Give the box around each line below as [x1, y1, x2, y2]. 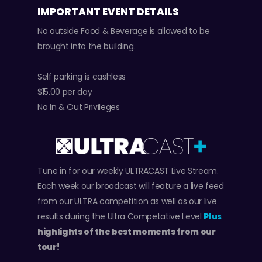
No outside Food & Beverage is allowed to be [37, 25, 210, 37]
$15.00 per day [37, 85, 92, 98]
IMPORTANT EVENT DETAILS [37, 5, 179, 19]
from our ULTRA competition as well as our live [37, 195, 217, 207]
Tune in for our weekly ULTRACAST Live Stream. [37, 164, 219, 177]
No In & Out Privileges [37, 101, 120, 113]
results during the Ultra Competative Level [37, 210, 204, 222]
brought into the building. [37, 40, 136, 52]
